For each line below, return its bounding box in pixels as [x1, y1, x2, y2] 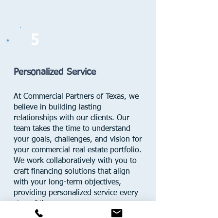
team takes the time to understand [14, 125, 130, 133]
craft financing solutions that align [14, 168, 130, 176]
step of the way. [14, 200, 68, 208]
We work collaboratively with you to [14, 157, 137, 165]
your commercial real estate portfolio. [14, 146, 142, 154]
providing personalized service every [14, 189, 138, 197]
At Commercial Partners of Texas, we [14, 93, 139, 101]
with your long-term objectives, [14, 179, 121, 186]
